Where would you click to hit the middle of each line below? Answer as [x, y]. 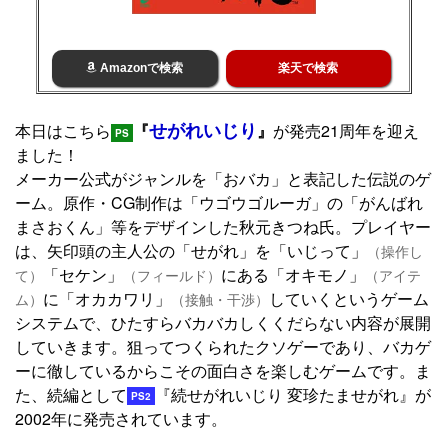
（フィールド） [172, 274]
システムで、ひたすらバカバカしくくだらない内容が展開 [223, 322]
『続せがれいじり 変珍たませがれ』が [293, 394]
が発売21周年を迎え [346, 130]
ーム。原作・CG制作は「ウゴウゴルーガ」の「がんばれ [219, 202]
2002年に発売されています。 [121, 418]
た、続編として [71, 394]
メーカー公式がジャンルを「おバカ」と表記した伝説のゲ [223, 178]
